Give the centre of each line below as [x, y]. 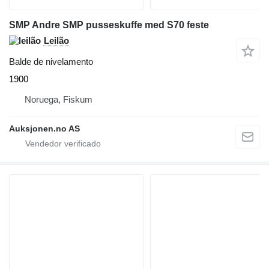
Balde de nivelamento [51, 62]
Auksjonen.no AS [44, 129]
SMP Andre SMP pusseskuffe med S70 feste [109, 25]
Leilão [56, 41]
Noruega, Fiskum [59, 100]
